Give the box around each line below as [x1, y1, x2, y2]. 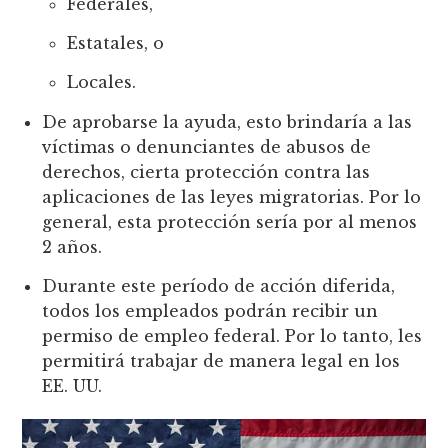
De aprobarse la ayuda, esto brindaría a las [42, 111, 413, 132]
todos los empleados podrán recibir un [42, 301, 379, 322]
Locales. [67, 72, 137, 93]
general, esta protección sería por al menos [42, 211, 418, 232]
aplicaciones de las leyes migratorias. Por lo [42, 186, 422, 207]
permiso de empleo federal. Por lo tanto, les [42, 326, 423, 347]
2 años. [42, 236, 103, 257]
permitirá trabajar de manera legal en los [42, 351, 401, 372]
